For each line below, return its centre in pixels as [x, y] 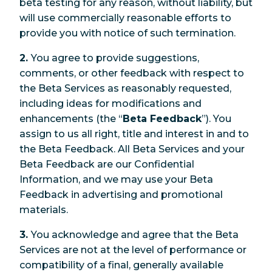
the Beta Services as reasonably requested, [125, 88]
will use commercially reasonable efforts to [125, 18]
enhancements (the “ [71, 118]
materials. [44, 209]
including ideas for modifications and [110, 103]
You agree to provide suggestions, [115, 58]
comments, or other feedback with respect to [132, 73]
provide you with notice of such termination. [127, 33]
